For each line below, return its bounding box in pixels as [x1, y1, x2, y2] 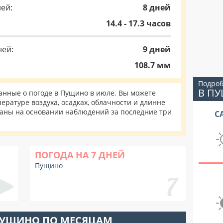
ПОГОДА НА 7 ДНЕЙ [35, 149, 125, 161]
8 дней [143, 2, 171, 13]
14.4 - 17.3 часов [106, 18, 171, 29]
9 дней [143, 44, 171, 55]
